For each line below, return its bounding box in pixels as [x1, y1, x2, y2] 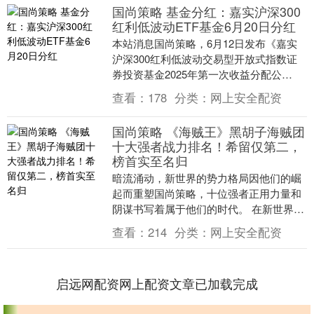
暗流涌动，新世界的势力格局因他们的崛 [111, 170, 301, 186]
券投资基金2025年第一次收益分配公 [111, 67, 282, 82]
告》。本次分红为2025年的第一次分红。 [111, 82, 303, 97]
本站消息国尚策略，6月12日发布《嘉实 [111, 36, 297, 51]
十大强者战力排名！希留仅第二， [111, 137, 301, 156]
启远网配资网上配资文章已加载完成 [56, 274, 258, 293]
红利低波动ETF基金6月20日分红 [111, 17, 296, 36]
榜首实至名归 [111, 151, 188, 170]
